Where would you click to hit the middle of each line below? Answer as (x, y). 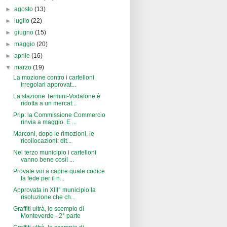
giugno (25, 33)
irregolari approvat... (48, 85)
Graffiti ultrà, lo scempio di (48, 209)
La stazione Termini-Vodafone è (56, 97)
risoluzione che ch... (48, 197)
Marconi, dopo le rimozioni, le (53, 134)
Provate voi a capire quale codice (59, 172)
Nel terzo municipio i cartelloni (54, 153)
